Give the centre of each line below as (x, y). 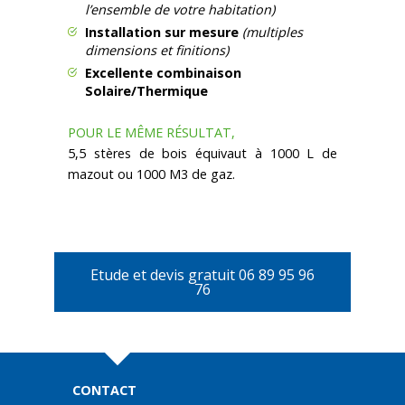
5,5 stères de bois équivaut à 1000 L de (202, 153)
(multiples (273, 32)
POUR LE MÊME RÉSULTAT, (151, 132)
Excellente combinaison (164, 72)
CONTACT (104, 390)
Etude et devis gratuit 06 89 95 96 (202, 274)
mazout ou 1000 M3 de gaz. (151, 174)
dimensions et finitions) (157, 50)
